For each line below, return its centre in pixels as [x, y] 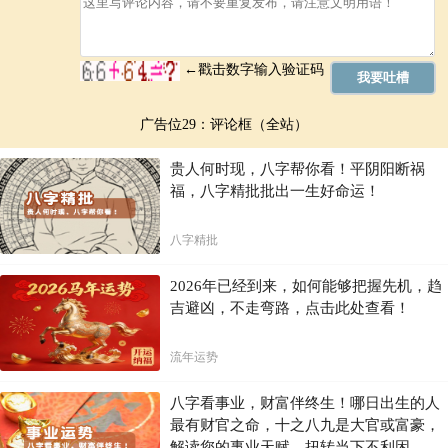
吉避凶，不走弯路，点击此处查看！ [290, 308]
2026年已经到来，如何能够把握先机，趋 [306, 286]
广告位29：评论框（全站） [224, 125]
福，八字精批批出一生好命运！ [275, 191]
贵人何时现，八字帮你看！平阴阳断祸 [297, 169]
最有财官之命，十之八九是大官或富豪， [305, 425]
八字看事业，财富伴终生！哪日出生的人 [305, 403]
